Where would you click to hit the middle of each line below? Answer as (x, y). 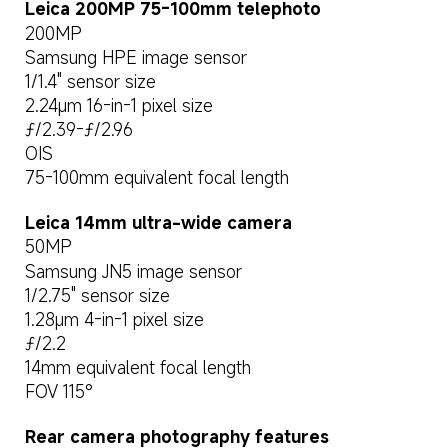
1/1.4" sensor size (90, 81)
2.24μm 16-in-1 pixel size (118, 106)
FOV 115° (58, 392)
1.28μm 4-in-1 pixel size (114, 319)
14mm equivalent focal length (137, 368)
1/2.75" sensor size (97, 295)
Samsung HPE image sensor (135, 57)
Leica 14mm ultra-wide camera (158, 223)
